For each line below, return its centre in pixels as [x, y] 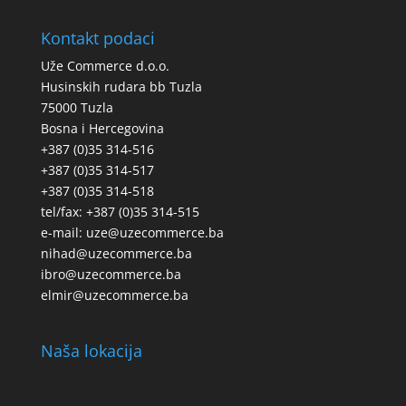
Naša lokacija [91, 350]
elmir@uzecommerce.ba [114, 295]
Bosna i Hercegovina [102, 128]
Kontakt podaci [97, 38]
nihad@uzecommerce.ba [116, 253]
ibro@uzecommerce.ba [111, 274]
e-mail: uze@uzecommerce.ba [132, 232]
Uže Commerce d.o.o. [105, 65]
